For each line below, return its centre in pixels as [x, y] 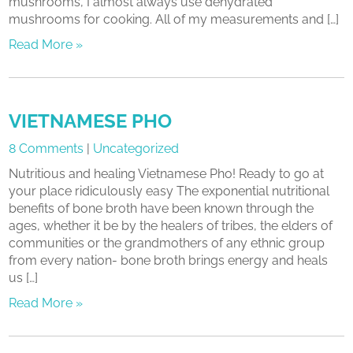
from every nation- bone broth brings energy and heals [169, 260]
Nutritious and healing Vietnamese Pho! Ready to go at [167, 174]
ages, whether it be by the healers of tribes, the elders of [171, 226]
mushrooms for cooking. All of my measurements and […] [174, 19]
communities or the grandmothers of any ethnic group [167, 243]
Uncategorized [136, 149]
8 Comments [46, 149]
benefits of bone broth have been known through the [162, 208]
